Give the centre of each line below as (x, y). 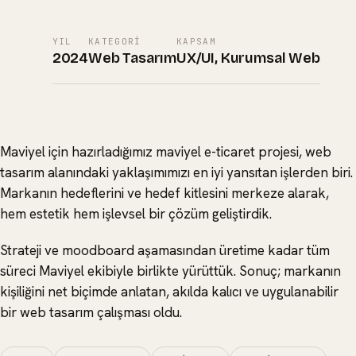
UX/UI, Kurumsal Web (248, 58)
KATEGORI (115, 41)
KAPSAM (196, 41)
